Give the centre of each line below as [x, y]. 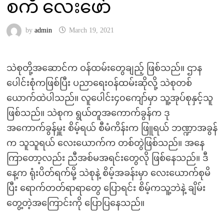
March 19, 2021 [91, 30]
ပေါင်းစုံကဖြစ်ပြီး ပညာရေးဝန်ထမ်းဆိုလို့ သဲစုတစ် [99, 83]
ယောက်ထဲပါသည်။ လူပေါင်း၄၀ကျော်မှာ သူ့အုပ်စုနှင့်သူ [109, 98]
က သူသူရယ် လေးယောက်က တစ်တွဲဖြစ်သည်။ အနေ [105, 143]
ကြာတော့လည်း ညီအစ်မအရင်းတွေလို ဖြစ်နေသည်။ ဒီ [107, 158]
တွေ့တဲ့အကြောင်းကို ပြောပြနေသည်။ [75, 203]
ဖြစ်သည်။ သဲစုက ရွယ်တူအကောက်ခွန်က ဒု [88, 113]
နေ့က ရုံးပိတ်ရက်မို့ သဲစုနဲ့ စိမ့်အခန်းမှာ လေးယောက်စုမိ [108, 173]
